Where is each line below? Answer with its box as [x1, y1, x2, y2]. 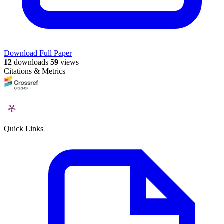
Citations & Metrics [4, 67, 65, 76]
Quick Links [4, 124, 43, 133]
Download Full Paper [4, 49, 72, 58]
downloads [12, 58, 48, 67]
